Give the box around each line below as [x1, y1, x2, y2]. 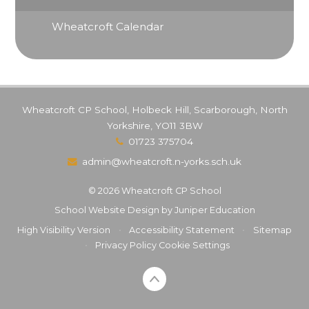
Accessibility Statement [129, 224, 235, 235]
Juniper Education [174, 205, 255, 216]
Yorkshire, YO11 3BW [106, 119, 203, 131]
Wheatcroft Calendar [52, 19, 165, 33]
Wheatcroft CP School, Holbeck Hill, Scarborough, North [21, 103, 288, 115]
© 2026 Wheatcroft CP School [88, 186, 221, 197]
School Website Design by [54, 205, 175, 216]
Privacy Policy [95, 239, 157, 250]
